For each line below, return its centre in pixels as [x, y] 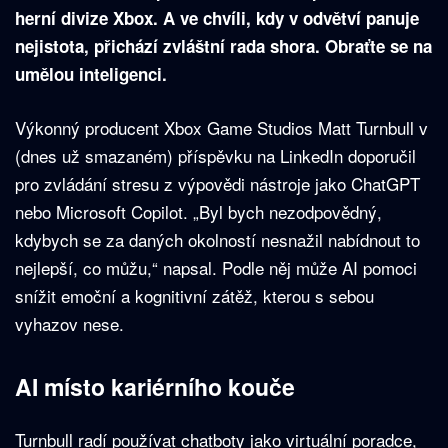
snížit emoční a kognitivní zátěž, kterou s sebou [194, 296]
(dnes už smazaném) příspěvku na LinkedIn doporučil [215, 156]
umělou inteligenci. [91, 74]
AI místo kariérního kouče [155, 387]
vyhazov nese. [69, 324]
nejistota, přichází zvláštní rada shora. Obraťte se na [223, 46]
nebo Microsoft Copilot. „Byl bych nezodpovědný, [198, 212]
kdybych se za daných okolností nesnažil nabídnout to [217, 240]
